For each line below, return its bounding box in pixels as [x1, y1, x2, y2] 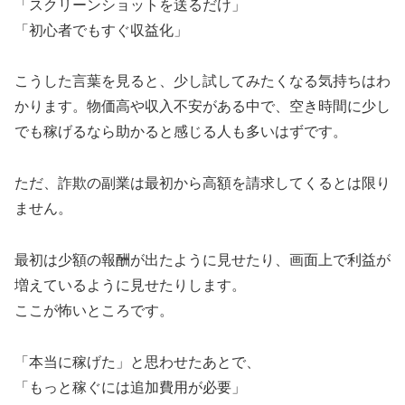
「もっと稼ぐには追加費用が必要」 [14, 379, 246, 395]
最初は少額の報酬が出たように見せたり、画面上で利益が [14, 251, 391, 268]
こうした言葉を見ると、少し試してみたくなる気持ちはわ [14, 73, 391, 89]
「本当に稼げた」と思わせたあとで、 [14, 353, 260, 370]
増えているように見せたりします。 [14, 277, 246, 293]
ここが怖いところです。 [14, 302, 174, 318]
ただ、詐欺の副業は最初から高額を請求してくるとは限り [14, 175, 391, 192]
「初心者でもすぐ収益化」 [14, 22, 188, 38]
